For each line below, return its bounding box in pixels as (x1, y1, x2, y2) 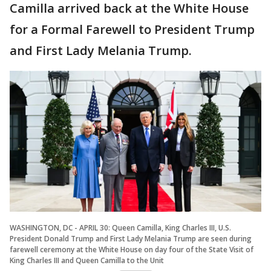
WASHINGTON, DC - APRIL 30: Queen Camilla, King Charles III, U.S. (10, 223, 231, 233)
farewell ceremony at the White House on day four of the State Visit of (10, 244, 253, 255)
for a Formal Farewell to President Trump (10, 21, 255, 38)
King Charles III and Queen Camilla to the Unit (10, 255, 164, 266)
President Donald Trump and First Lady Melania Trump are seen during (10, 233, 252, 244)
